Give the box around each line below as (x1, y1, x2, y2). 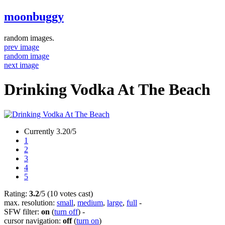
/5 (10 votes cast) (39, 189, 93, 198)
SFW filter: (4, 207, 41, 216)
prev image (4, 42, 39, 51)
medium (77, 198, 103, 207)
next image (4, 60, 39, 69)
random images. (4, 33, 54, 42)
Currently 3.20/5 (24, 127, 76, 136)
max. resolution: (4, 198, 57, 207)
